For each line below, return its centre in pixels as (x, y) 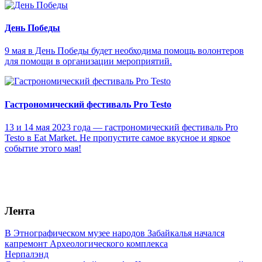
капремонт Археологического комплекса (86, 244)
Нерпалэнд (27, 254)
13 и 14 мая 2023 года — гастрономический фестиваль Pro (121, 127)
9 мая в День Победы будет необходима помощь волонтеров (124, 51)
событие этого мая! (43, 148)
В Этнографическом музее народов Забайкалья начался (115, 233)
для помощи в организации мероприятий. (88, 61)
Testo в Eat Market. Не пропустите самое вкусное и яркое (118, 138)
